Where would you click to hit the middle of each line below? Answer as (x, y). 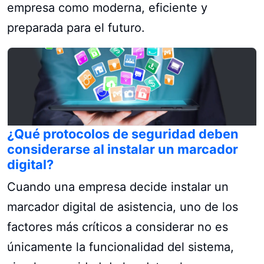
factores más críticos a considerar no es (118, 227)
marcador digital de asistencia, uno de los (123, 207)
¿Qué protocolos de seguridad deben (123, 133)
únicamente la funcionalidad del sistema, (121, 247)
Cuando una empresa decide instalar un (118, 187)
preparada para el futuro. (76, 27)
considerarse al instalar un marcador (123, 149)
